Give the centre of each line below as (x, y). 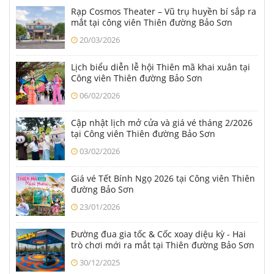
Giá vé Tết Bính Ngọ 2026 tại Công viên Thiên (163, 178)
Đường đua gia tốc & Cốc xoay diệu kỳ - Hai (158, 234)
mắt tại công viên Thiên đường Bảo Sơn (152, 22)
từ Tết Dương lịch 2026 (117, 256)
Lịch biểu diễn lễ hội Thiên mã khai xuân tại (161, 67)
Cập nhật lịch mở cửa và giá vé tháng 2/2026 (162, 122)
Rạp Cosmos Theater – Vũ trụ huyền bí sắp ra (164, 11)
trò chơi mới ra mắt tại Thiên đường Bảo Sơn (163, 245)
